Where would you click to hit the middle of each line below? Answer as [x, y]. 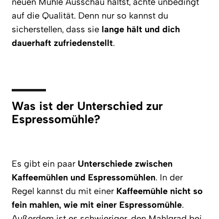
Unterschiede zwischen [125, 164]
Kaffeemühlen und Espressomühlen [84, 177]
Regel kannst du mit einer [64, 191]
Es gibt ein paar [45, 164]
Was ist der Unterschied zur [87, 106]
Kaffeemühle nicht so [160, 191]
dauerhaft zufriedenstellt [62, 43]
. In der [169, 177]
